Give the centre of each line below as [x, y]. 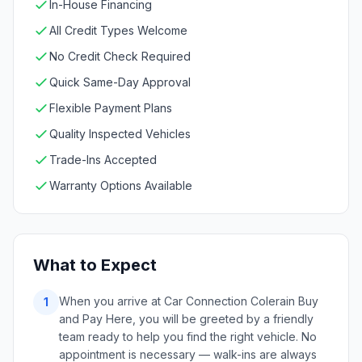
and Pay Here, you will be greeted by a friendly [186, 319]
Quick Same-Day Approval [120, 82]
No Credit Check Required [120, 56]
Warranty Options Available [121, 185]
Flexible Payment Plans [111, 108]
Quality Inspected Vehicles [120, 134]
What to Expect [95, 265]
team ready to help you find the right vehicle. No [188, 337]
